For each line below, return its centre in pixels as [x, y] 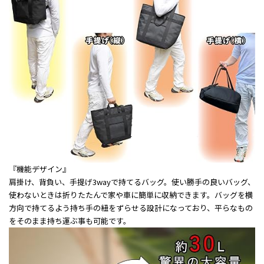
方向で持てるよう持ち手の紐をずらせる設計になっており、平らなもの [131, 207]
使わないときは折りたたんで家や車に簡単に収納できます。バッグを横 [131, 194]
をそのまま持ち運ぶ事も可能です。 [70, 220]
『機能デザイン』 [39, 169]
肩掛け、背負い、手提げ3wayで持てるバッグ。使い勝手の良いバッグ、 [132, 181]
